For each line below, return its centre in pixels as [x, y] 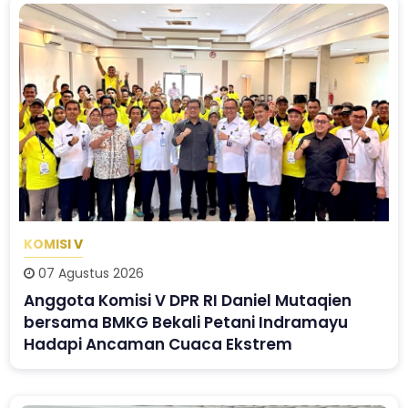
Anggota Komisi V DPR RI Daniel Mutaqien [188, 301]
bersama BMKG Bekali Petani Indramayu [186, 323]
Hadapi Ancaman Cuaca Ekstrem [158, 345]
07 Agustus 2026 [90, 274]
